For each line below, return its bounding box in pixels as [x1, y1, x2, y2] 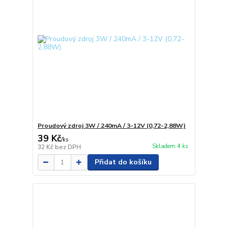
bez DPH [54, 143, 81, 152]
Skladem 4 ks [152, 142, 188, 150]
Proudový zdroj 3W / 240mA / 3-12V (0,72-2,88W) [37, 122, 186, 130]
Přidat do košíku [94, 157, 152, 167]
